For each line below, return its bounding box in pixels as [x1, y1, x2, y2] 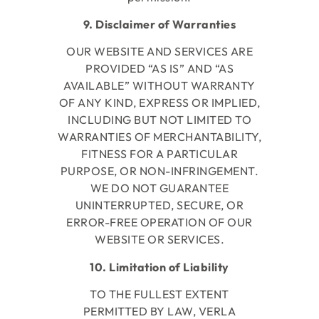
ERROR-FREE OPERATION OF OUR [66, 215, 253, 230]
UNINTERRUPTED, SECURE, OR [75, 198, 244, 213]
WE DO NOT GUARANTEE [90, 181, 229, 196]
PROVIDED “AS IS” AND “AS [85, 61, 234, 76]
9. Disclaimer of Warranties [83, 17, 236, 32]
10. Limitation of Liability [90, 259, 229, 274]
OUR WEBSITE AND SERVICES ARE [66, 44, 253, 59]
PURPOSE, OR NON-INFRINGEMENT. [60, 164, 259, 179]
